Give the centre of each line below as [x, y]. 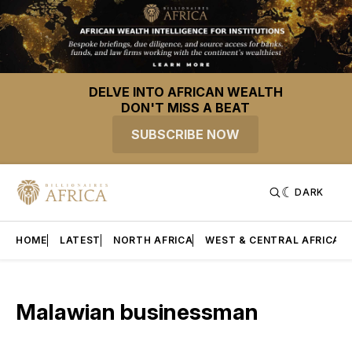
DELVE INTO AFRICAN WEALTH [185, 92]
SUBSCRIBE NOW [185, 135]
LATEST [80, 240]
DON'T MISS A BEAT [185, 108]
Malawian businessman [137, 312]
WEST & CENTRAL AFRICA [273, 240]
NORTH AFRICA [153, 240]
